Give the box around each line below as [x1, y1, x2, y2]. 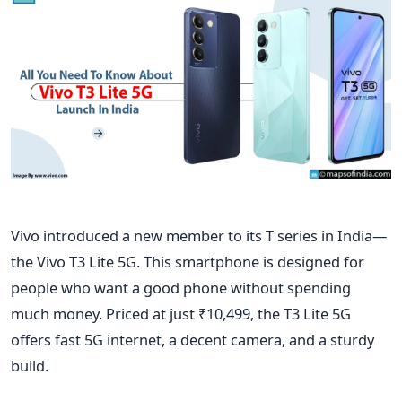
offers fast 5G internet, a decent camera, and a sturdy [11, 328, 374, 350]
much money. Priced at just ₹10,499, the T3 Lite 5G [11, 302, 351, 324]
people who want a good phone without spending [11, 276, 351, 298]
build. [11, 354, 48, 376]
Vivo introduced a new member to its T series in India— [11, 224, 387, 246]
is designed [263, 250, 340, 272]
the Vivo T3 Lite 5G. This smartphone [11, 250, 263, 272]
